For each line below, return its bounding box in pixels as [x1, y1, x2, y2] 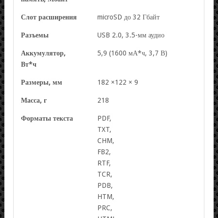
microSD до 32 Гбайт [97, 13, 160, 21]
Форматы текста [21, 114, 73, 122]
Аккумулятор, [21, 49, 66, 57]
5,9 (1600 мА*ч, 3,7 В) [97, 49, 168, 57]
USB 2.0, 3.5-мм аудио [97, 31, 165, 39]
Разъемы [21, 31, 49, 39]
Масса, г [21, 96, 47, 104]
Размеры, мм [21, 78, 63, 86]
